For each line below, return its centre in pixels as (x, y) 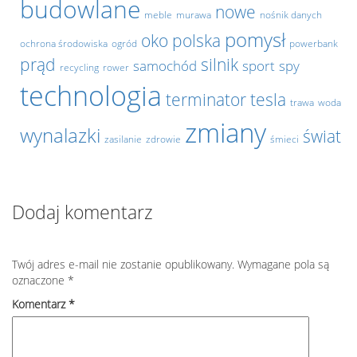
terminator (206, 100)
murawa (194, 15)
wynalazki (60, 135)
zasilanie (123, 139)
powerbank (314, 43)
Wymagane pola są (283, 264)
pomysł (255, 39)
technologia (91, 96)
